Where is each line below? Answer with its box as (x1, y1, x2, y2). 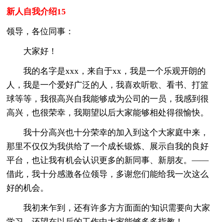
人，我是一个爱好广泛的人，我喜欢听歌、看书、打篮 (6, 80, 209, 90)
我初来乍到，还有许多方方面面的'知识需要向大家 (6, 203, 211, 213)
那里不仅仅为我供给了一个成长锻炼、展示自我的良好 (6, 141, 209, 151)
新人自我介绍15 (6, 6, 66, 16)
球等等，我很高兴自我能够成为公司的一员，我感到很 (6, 94, 209, 104)
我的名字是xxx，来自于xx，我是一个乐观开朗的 (6, 66, 206, 76)
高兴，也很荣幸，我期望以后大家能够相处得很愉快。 (6, 108, 209, 117)
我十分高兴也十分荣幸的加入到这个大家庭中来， (6, 127, 209, 137)
